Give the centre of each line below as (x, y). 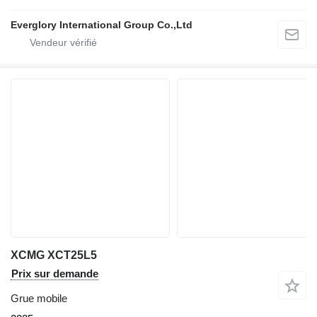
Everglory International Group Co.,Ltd (102, 25)
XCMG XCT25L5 (54, 255)
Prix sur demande (55, 274)
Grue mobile (39, 299)
